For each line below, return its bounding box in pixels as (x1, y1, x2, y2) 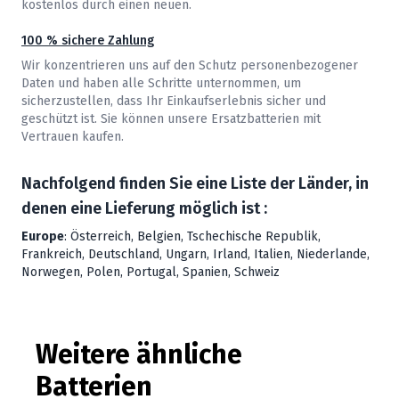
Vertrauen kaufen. (21, 129, 124, 145)
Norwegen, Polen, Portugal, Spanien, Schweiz (21, 265, 280, 281)
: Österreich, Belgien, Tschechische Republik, (64, 229, 321, 245)
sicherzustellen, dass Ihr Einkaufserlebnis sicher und (21, 94, 326, 110)
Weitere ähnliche (36, 338, 242, 371)
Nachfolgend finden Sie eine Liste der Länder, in (21, 174, 369, 194)
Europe (21, 229, 64, 245)
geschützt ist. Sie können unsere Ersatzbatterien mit (21, 111, 321, 127)
